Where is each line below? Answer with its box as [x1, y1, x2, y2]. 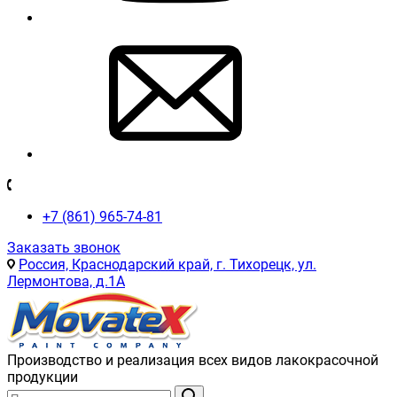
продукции [7, 369, 78, 385]
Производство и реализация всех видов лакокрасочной [7, 352, 378, 369]
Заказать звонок [7, 239, 121, 256]
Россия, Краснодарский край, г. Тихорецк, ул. [19, 256, 316, 273]
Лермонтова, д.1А [7, 273, 125, 290]
